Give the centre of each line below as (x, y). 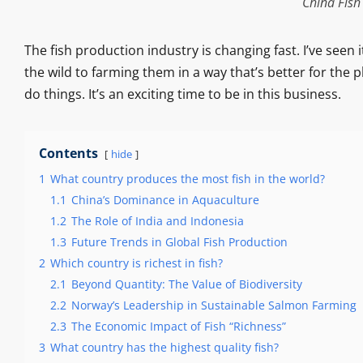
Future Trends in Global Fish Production (179, 242)
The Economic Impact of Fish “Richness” (178, 327)
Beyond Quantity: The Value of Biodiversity (186, 284)
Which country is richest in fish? (136, 263)
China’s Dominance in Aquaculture (165, 200)
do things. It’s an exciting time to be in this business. (182, 94)
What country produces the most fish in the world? (187, 179)
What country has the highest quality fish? (164, 348)
